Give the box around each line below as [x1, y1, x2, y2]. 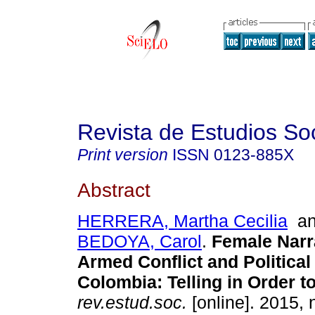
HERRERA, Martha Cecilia [77, 211, 288, 231]
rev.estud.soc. [77, 292, 187, 313]
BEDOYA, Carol [77, 231, 202, 252]
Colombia [77, 272, 157, 292]
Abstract [77, 178, 150, 201]
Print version [77, 146, 168, 164]
